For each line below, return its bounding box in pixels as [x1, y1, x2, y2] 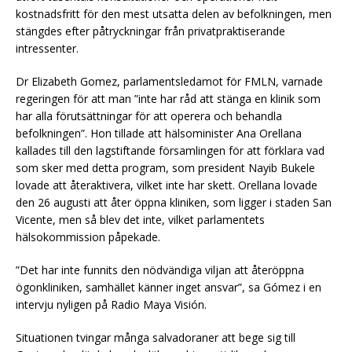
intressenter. [16, 40, 79, 56]
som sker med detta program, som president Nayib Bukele [16, 159, 315, 175]
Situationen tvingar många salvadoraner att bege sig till [16, 329, 295, 345]
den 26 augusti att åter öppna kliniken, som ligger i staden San [16, 194, 332, 210]
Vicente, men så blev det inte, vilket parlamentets [16, 211, 265, 227]
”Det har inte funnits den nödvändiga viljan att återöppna [16, 262, 304, 277]
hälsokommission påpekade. [16, 229, 160, 244]
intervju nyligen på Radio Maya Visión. [16, 296, 207, 312]
